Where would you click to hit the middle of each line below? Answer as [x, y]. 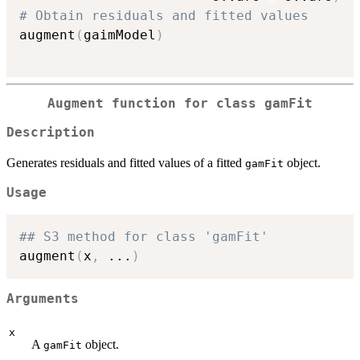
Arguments [43, 299]
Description [51, 133]
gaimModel [120, 35]
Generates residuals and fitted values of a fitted [126, 163]
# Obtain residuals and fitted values [164, 15]
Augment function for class [156, 103]
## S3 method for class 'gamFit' [144, 236]
